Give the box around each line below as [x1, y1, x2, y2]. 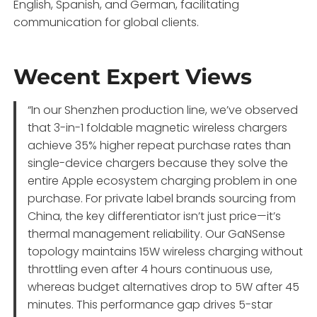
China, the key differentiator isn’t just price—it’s [28, 207, 282, 224]
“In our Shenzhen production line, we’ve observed [28, 101, 299, 118]
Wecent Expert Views [13, 63, 253, 90]
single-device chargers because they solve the [28, 154, 289, 171]
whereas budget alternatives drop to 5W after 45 [28, 278, 300, 295]
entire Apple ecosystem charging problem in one [28, 172, 298, 189]
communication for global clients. [13, 13, 200, 30]
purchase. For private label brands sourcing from [28, 190, 296, 207]
